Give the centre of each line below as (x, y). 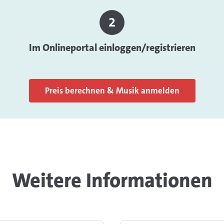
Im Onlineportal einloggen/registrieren (112, 48)
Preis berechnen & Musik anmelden (112, 91)
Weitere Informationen (112, 181)
